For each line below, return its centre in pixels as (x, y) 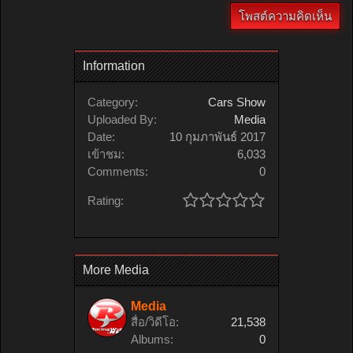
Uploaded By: (122, 119)
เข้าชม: (106, 154)
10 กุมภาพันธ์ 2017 (217, 136)
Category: (113, 102)
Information (114, 65)
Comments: (118, 171)
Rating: (106, 200)
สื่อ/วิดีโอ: (155, 321)
